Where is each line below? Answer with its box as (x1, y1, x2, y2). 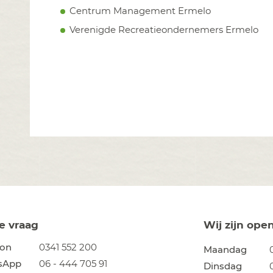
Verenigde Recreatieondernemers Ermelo (69, 25, 258, 35)
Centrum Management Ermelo (69, 6, 211, 16)
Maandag (204, 246, 247, 255)
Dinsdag (204, 262, 242, 272)
